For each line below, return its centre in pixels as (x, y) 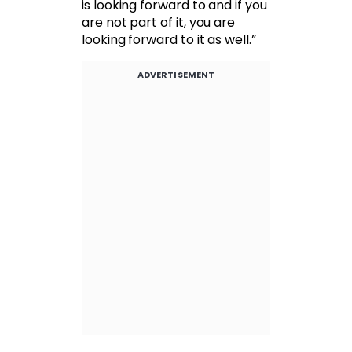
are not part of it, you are (159, 23)
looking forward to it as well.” (169, 40)
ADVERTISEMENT (176, 75)
